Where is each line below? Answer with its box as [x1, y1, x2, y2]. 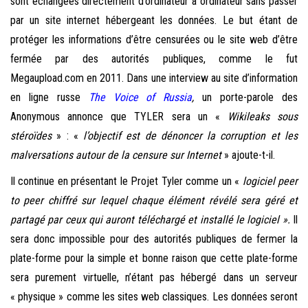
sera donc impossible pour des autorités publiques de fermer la [10, 232, 298, 246]
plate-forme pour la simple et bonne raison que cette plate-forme [10, 252, 298, 265]
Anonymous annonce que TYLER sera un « [10, 110, 228, 124]
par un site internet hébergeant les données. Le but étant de [10, 14, 298, 27]
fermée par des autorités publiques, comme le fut [10, 52, 298, 66]
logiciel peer [242, 175, 298, 188]
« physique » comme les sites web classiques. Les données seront [10, 290, 298, 304]
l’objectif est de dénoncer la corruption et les [83, 129, 298, 143]
